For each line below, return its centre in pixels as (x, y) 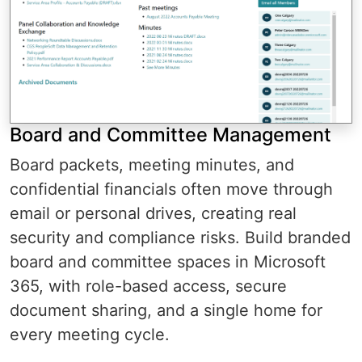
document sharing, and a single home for (166, 310)
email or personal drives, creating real (153, 213)
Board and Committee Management (170, 134)
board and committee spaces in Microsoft (168, 261)
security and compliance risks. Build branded (180, 237)
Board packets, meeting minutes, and (152, 164)
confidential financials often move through (171, 189)
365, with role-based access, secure (148, 286)
